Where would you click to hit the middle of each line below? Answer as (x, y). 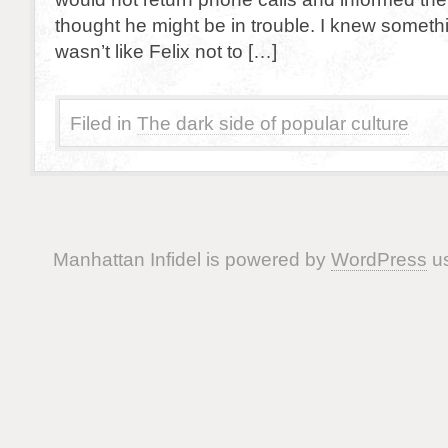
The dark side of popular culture (273, 123)
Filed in (101, 123)
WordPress (378, 259)
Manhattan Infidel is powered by (191, 259)
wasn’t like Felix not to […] (166, 51)
